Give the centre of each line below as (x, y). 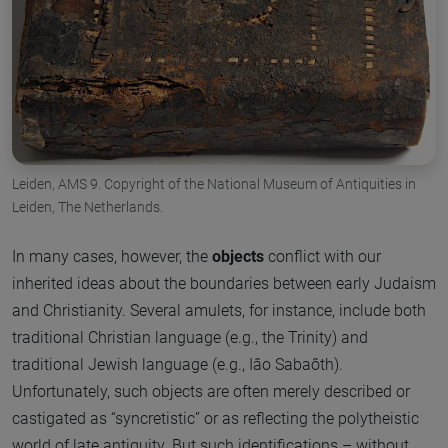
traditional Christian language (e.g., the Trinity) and (190, 338)
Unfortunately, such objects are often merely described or (211, 392)
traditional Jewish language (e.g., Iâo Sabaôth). (177, 365)
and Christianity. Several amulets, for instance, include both (219, 311)
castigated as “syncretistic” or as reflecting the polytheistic (215, 419)
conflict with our (322, 257)
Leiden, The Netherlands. (87, 207)
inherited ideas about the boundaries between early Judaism (224, 284)
